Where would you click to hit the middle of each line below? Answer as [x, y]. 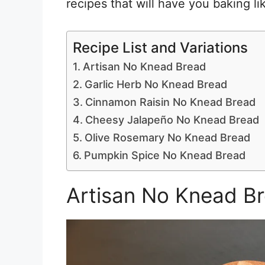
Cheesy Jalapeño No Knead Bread [172, 120]
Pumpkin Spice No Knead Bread [164, 155]
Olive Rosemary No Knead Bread [167, 138]
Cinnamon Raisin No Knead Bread [170, 102]
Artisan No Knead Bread [144, 67]
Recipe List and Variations [160, 47]
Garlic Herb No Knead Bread [156, 84]
